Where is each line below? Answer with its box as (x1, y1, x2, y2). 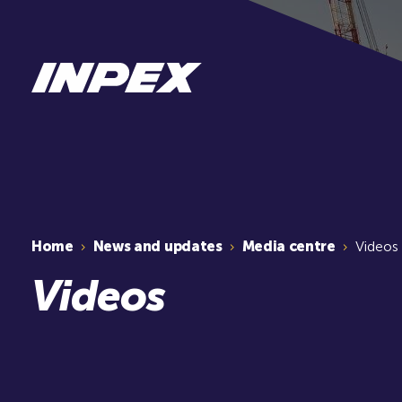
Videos (354, 237, 398, 255)
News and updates (92, 237, 223, 255)
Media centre (241, 237, 336, 255)
